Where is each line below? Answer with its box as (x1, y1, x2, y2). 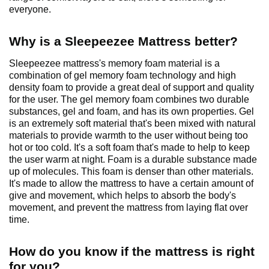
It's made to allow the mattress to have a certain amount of (9, 178, 253, 189)
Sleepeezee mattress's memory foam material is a (9, 58, 220, 69)
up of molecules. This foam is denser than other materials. (9, 166, 253, 177)
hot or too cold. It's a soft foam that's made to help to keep (9, 142, 250, 153)
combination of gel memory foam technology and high (9, 70, 236, 81)
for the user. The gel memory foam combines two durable (9, 94, 249, 105)
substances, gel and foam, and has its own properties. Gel (9, 106, 254, 117)
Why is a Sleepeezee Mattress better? (9, 34, 238, 49)
